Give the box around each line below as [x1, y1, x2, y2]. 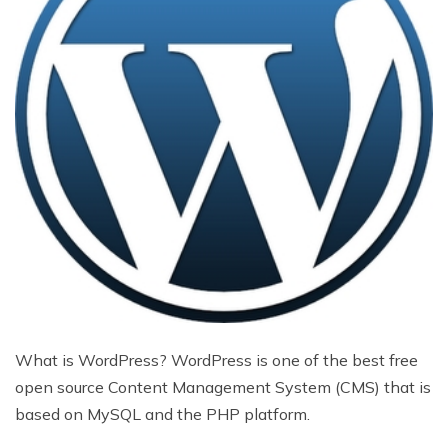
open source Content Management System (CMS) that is [15, 376, 431, 397]
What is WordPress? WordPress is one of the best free [15, 349, 418, 370]
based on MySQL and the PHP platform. [15, 403, 310, 424]
